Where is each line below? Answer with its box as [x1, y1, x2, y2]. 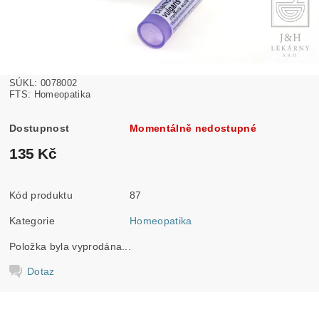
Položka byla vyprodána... [9, 241, 132, 253]
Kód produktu [9, 189, 73, 202]
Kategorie [9, 215, 55, 227]
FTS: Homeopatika [9, 89, 91, 100]
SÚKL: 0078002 [9, 78, 78, 89]
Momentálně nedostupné [130, 122, 256, 135]
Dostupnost [9, 122, 70, 135]
